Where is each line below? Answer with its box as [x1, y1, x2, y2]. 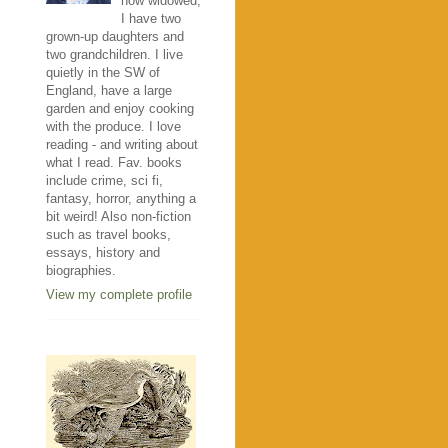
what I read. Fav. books [46, 154, 182, 170]
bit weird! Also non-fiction [46, 208, 191, 224]
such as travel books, [46, 226, 171, 242]
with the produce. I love [46, 118, 181, 134]
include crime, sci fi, [46, 172, 163, 188]
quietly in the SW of [46, 64, 160, 80]
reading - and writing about [46, 136, 198, 152]
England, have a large [46, 82, 172, 98]
